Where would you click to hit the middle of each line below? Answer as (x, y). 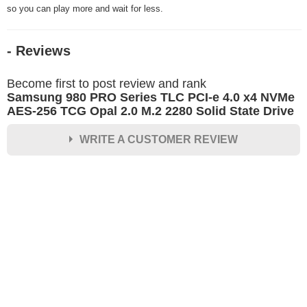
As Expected (152, 295)
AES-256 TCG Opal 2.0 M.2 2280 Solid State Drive (150, 111)
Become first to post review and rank (107, 84)
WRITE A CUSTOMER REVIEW (158, 139)
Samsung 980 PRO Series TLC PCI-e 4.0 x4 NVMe (151, 97)
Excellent (60, 295)
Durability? (43, 265)
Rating (32, 180)
